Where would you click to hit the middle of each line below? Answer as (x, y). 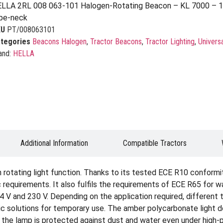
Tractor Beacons (116, 42)
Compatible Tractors (155, 143)
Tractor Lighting (170, 42)
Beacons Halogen (59, 42)
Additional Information (54, 143)
